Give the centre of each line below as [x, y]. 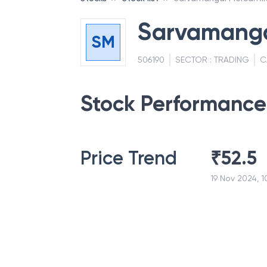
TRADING [231, 60]
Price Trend [129, 158]
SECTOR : [194, 60]
